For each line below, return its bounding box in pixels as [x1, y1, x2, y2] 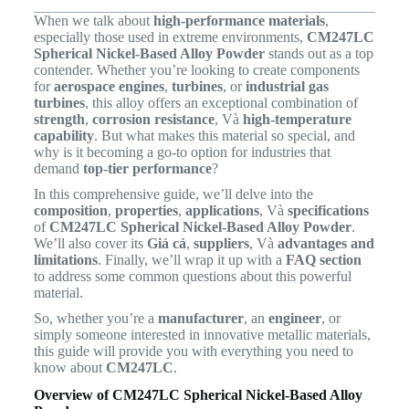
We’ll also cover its [33, 236, 147, 251]
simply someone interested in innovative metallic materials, [33, 327, 371, 342]
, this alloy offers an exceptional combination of [84, 95, 358, 110]
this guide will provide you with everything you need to [33, 343, 353, 359]
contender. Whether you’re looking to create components [33, 62, 360, 78]
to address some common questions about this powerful [33, 268, 351, 284]
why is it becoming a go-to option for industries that [33, 144, 330, 160]
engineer [267, 310, 321, 326]
